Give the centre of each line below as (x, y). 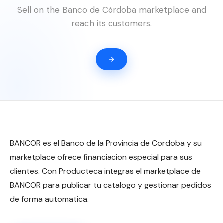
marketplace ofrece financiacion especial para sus (101, 157)
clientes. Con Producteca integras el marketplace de (105, 171)
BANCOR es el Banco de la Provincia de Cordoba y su (106, 143)
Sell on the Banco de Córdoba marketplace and (111, 10)
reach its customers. (111, 23)
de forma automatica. (49, 199)
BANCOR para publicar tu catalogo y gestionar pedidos (111, 185)
